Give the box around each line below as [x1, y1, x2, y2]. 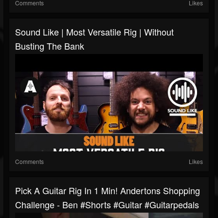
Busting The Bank [15, 39, 84, 53]
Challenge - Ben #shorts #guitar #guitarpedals [15, 198, 199, 211]
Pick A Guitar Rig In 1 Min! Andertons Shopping [15, 184, 200, 197]
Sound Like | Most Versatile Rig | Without [15, 25, 174, 38]
